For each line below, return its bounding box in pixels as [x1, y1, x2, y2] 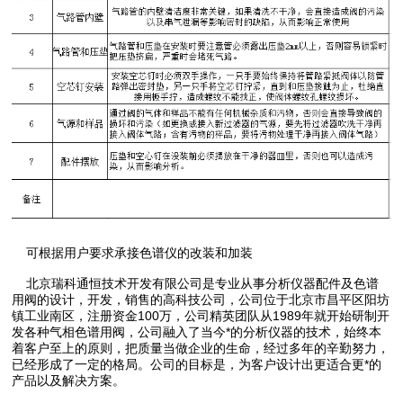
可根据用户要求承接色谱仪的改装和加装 [12, 246, 254, 261]
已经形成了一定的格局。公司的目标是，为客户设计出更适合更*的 [12, 357, 382, 372]
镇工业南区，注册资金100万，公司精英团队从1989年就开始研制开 [12, 309, 390, 324]
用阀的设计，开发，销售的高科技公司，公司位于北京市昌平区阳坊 [12, 292, 390, 308]
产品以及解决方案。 [12, 373, 126, 389]
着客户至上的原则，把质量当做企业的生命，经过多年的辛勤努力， [12, 341, 390, 356]
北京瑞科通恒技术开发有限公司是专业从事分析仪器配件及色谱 [12, 276, 380, 291]
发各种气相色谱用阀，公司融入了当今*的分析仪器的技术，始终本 [12, 325, 382, 340]
